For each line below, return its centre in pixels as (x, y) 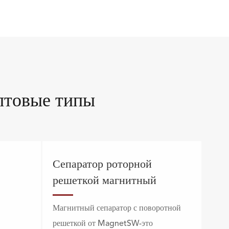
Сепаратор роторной (102, 165)
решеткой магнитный (104, 181)
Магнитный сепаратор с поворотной (117, 209)
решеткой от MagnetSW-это (102, 224)
